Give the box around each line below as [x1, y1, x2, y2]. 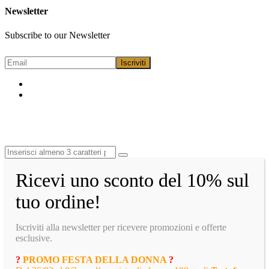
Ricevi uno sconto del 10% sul [16, 169, 249, 191]
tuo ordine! [16, 190, 101, 213]
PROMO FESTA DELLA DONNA [23, 254, 169, 265]
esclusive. [16, 232, 52, 243]
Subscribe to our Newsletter [5, 29, 110, 40]
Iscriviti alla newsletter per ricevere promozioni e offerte [16, 222, 226, 232]
